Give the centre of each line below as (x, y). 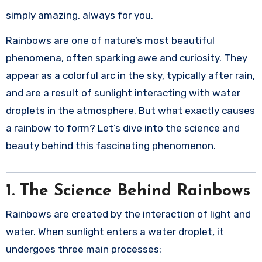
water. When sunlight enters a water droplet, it (115, 231)
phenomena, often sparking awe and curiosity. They (126, 58)
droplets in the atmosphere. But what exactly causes (130, 110)
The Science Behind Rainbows (135, 191)
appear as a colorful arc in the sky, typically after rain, (130, 75)
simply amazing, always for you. (79, 15)
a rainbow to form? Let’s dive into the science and (123, 128)
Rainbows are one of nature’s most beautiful (9, 40)
